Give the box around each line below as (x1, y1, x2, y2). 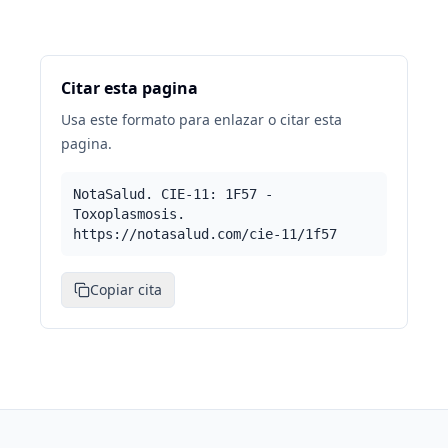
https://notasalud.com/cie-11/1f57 (73, 226, 337, 242)
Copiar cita (90, 280, 162, 299)
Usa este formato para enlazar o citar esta (61, 110, 342, 129)
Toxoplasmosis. (73, 206, 185, 222)
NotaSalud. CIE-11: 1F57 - (73, 186, 273, 202)
